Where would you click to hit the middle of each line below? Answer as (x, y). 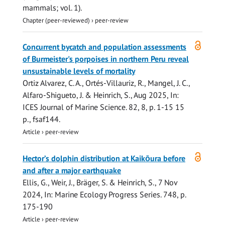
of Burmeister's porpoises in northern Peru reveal (106, 59)
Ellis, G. (35, 183)
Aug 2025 (150, 95)
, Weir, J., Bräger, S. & (83, 183)
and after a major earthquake (72, 171)
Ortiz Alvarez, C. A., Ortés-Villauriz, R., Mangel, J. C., (106, 83)
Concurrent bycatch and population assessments (104, 47)
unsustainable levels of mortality (79, 71)
